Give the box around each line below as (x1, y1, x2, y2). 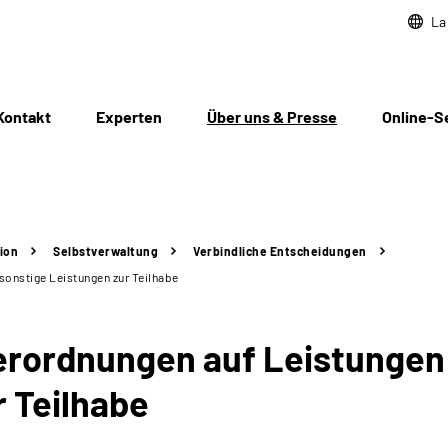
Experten (96, 107, 162, 126)
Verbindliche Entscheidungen (193, 244, 367, 258)
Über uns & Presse (207, 107, 337, 126)
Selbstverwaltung (53, 244, 158, 258)
